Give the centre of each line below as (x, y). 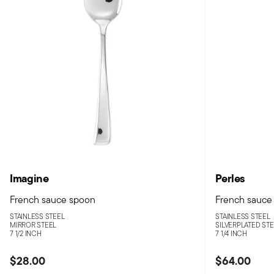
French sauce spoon (53, 200)
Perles (231, 179)
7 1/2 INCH (26, 234)
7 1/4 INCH (231, 234)
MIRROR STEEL (33, 225)
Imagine (29, 179)
